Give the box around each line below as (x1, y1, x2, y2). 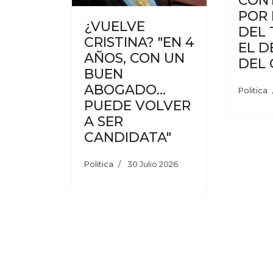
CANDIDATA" (84, 129, 171, 146)
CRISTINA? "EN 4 (84, 34, 194, 51)
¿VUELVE (84, 18, 145, 35)
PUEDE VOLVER (84, 97, 191, 114)
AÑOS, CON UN (84, 49, 185, 66)
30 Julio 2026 (127, 158, 178, 169)
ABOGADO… (84, 81, 166, 98)
